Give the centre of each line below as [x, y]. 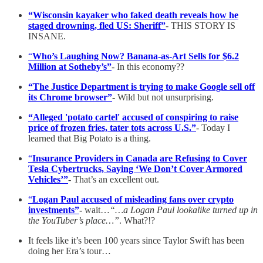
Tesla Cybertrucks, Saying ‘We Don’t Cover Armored [135, 168]
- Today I [213, 127]
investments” [54, 210]
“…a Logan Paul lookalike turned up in [184, 210]
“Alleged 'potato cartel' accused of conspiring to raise [133, 117]
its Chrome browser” [70, 97]
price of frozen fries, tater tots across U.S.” [112, 127]
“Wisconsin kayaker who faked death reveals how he [133, 15]
